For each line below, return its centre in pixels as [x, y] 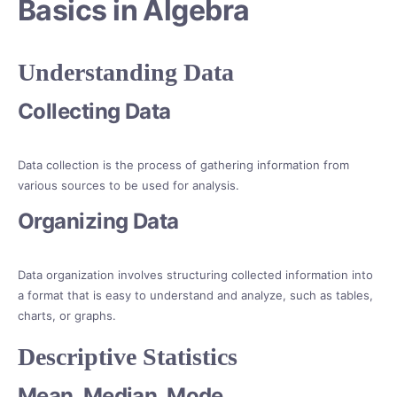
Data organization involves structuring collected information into [195, 275]
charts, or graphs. [67, 316]
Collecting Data [94, 112]
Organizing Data [98, 222]
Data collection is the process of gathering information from [183, 165]
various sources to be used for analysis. [128, 186]
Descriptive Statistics [128, 357]
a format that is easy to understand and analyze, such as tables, [195, 296]
